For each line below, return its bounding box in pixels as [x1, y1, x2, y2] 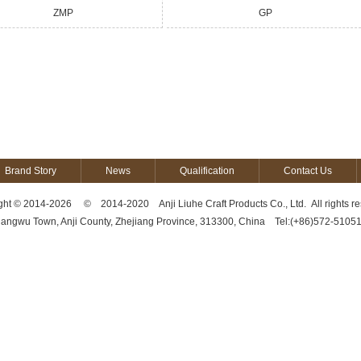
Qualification [180, 165, 234, 176]
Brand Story [5, 165, 56, 176]
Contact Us [284, 165, 332, 176]
